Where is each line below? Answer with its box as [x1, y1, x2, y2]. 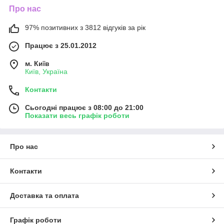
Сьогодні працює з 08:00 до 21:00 [25, 103, 143, 112]
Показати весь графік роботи [25, 111, 129, 120]
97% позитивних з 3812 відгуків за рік [25, 23, 145, 32]
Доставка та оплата [10, 191, 79, 200]
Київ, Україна [25, 67, 67, 76]
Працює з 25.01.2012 [25, 41, 96, 50]
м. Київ [25, 59, 49, 68]
